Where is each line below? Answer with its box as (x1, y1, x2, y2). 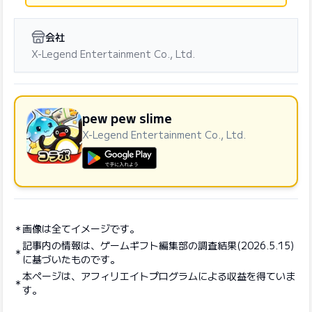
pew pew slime (82, 109, 172, 127)
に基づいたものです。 (22, 252, 120, 266)
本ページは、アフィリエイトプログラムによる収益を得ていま (22, 269, 295, 283)
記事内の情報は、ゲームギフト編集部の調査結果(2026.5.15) (22, 238, 294, 252)
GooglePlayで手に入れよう (81, 169, 221, 185)
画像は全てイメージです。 (22, 221, 139, 235)
